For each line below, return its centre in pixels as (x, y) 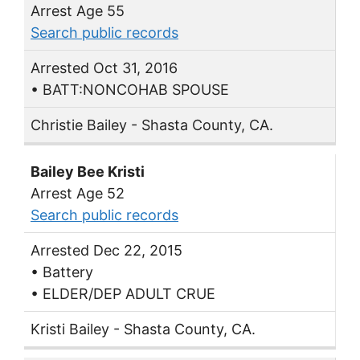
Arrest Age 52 (78, 193)
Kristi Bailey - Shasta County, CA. (143, 329)
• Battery (62, 272)
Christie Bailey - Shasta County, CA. (152, 125)
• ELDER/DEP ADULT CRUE (123, 293)
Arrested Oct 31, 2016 (104, 68)
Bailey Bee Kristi (88, 171)
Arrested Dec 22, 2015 (106, 250)
